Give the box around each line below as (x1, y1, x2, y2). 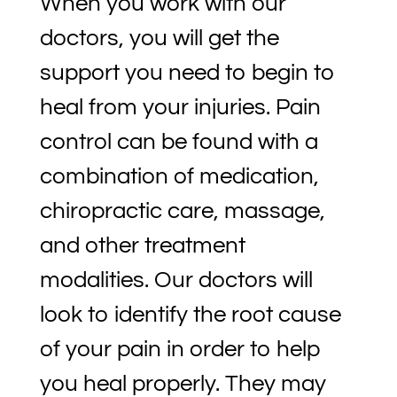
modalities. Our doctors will (39, 269, 313, 292)
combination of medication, (39, 165, 319, 189)
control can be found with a (39, 130, 318, 154)
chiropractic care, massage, (39, 199, 325, 223)
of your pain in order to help (39, 338, 321, 362)
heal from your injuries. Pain (39, 96, 321, 120)
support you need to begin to (39, 61, 335, 85)
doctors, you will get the (39, 27, 279, 51)
